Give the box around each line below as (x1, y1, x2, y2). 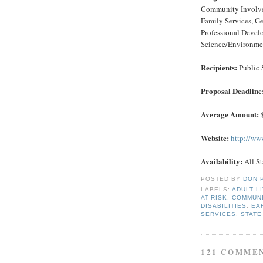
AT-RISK (201, 194, 228, 201)
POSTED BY (201, 176, 244, 183)
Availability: (201, 156, 242, 167)
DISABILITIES (201, 202, 247, 209)
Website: (201, 132, 229, 144)
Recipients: (201, 62, 237, 73)
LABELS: (201, 186, 232, 193)
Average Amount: (201, 109, 259, 120)
